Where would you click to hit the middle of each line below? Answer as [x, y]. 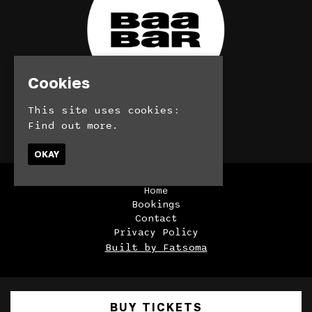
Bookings [156, 204]
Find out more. [73, 125]
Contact [156, 218]
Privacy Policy [156, 232]
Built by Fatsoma [156, 247]
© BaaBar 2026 [156, 125]
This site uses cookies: [104, 110]
